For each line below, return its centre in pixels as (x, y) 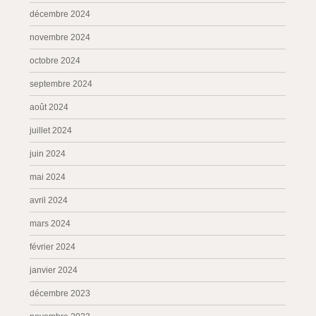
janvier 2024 (54, 270)
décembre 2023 (60, 293)
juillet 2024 (51, 130)
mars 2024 (50, 224)
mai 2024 (48, 177)
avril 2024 (49, 200)
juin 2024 (48, 154)
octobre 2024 (55, 61)
